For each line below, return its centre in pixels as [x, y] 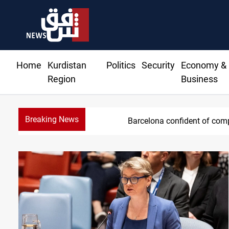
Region [62, 79]
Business [199, 79]
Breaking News [52, 120]
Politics [121, 65]
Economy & [203, 65]
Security [158, 65]
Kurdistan [67, 65]
